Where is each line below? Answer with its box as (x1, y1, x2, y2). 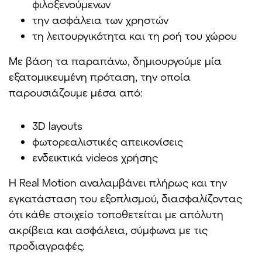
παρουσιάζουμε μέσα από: (9, 85, 143, 99)
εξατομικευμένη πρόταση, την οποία (9, 70, 191, 83)
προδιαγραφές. (9, 239, 85, 252)
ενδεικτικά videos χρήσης (32, 150, 158, 164)
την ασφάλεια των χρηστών (32, 13, 168, 26)
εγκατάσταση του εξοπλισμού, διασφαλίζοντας (9, 191, 242, 205)
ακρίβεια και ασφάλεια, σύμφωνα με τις (9, 223, 208, 236)
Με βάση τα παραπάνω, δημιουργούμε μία (9, 54, 222, 67)
